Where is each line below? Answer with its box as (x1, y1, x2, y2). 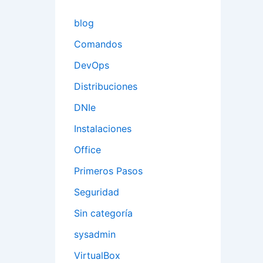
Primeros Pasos (74, 165, 143, 177)
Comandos (74, 38, 122, 50)
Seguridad (74, 186, 119, 198)
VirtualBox (74, 249, 120, 262)
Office (74, 144, 101, 156)
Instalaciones (74, 123, 131, 135)
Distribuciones (74, 80, 137, 93)
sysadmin (74, 228, 116, 241)
